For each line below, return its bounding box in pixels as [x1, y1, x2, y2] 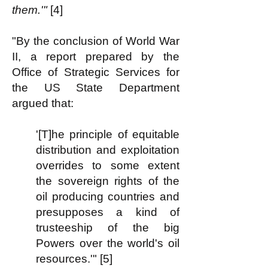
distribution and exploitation [36, 144, 179, 156]
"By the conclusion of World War [12, 35, 179, 47]
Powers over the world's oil [36, 237, 179, 249]
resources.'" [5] [36, 252, 112, 265]
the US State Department [12, 81, 179, 94]
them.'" [12, 4, 50, 16]
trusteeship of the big [36, 221, 179, 234]
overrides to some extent [36, 159, 179, 172]
